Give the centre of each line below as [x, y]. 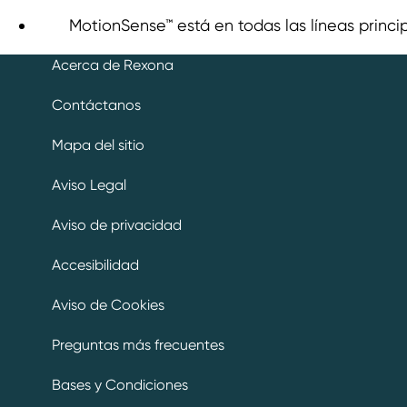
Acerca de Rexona [113, 65]
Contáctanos [96, 105]
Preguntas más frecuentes [138, 379]
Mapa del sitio [98, 145]
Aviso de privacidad [117, 225]
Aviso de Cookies [108, 339]
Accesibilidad [95, 299]
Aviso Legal [89, 185]
